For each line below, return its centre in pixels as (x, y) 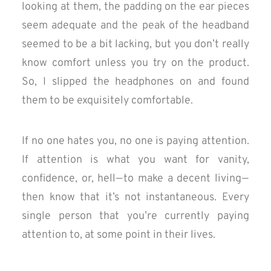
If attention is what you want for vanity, (135, 160)
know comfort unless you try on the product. (135, 63)
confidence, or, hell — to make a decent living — (135, 179)
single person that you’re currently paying (135, 216)
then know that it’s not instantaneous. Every (135, 198)
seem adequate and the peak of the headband (135, 26)
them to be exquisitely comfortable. (107, 101)
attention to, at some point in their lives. (119, 235)
